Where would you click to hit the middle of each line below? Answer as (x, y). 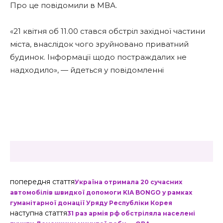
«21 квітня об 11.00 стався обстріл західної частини (108, 31)
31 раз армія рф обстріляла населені (131, 213)
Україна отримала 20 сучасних (128, 182)
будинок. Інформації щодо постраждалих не (98, 57)
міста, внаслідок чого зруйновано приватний (99, 44)
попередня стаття (42, 182)
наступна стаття (39, 213)
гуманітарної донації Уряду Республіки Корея (91, 203)
